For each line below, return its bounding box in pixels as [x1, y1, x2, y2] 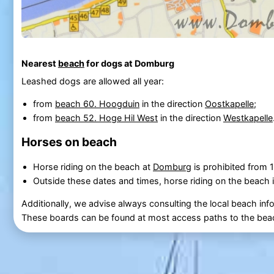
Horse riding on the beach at [32, 161, 153, 172]
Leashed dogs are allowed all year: [21, 75, 164, 86]
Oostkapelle [204, 98, 254, 109]
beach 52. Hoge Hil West [54, 112, 158, 123]
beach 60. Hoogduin [54, 98, 139, 109]
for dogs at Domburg [84, 58, 174, 69]
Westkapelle [223, 112, 273, 123]
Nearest [21, 58, 58, 69]
